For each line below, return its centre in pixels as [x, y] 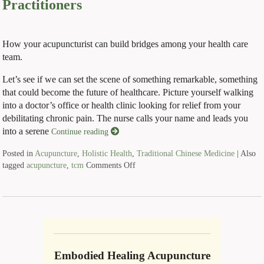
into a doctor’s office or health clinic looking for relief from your [122, 105]
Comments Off [111, 165]
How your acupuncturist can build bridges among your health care [126, 44]
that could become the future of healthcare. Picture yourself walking [128, 92]
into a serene [27, 131]
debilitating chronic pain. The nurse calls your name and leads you [126, 118]
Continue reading [81, 131]
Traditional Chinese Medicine [186, 153]
